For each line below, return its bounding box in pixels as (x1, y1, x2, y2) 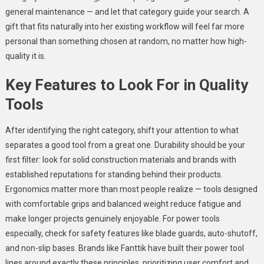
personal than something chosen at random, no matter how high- (5, 36, 247, 46)
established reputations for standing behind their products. (5, 169, 223, 179)
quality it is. (5, 51, 46, 61)
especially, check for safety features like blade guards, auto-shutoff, (5, 228, 258, 238)
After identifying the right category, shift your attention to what (5, 125, 239, 135)
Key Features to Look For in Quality (5, 75, 248, 94)
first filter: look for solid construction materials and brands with (5, 154, 236, 164)
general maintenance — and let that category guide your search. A (5, 6, 249, 16)
